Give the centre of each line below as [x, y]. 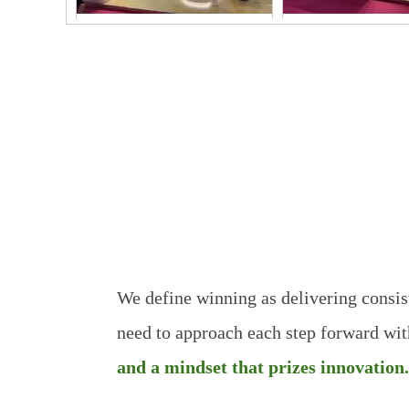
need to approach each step [219, 332]
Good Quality [295, 184]
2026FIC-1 [174, 58]
